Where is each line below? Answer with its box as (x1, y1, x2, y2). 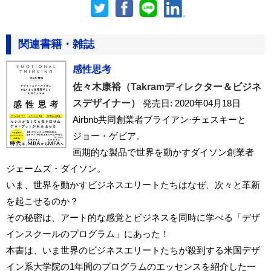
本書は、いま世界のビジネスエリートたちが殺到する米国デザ (6, 244, 260, 255)
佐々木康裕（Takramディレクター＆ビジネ (73, 81, 261, 92)
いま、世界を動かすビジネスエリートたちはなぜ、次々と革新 (6, 179, 260, 190)
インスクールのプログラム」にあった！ (6, 228, 169, 239)
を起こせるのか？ (6, 195, 79, 206)
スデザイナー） (73, 97, 140, 108)
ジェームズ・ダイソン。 (6, 163, 106, 174)
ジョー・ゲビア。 (73, 130, 145, 141)
